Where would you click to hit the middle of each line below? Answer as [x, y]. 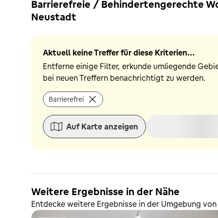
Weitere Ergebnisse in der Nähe [105, 191]
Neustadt [54, 17]
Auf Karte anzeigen [102, 127]
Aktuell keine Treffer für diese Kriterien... [119, 53]
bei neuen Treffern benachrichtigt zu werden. [124, 78]
